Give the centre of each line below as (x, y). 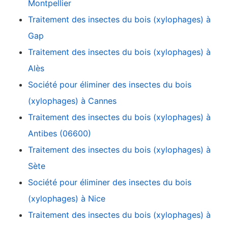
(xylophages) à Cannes (72, 101)
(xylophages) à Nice (67, 199)
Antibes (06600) (60, 134)
